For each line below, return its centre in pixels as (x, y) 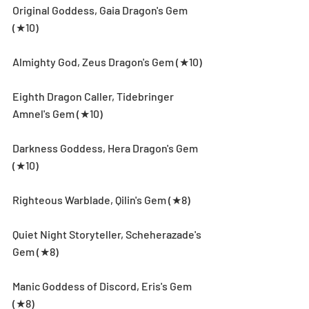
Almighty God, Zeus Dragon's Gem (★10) (107, 61)
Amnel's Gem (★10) (58, 113)
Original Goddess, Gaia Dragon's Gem (101, 10)
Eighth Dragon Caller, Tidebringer (94, 96)
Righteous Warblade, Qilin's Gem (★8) (101, 199)
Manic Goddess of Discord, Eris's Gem (103, 286)
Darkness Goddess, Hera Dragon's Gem (106, 148)
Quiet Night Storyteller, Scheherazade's (108, 234)
